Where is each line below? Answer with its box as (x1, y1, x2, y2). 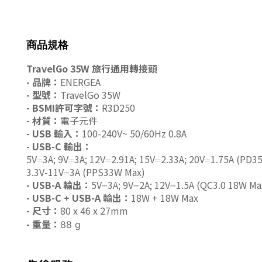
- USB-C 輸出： (26, 139, 92, 154)
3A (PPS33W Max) (70, 165, 145, 180)
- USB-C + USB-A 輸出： (26, 191, 131, 205)
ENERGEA (60, 75, 101, 89)
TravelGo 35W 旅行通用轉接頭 (26, 61, 157, 76)
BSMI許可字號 (32, 101, 92, 115)
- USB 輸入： (26, 126, 82, 141)
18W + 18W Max (131, 191, 198, 205)
